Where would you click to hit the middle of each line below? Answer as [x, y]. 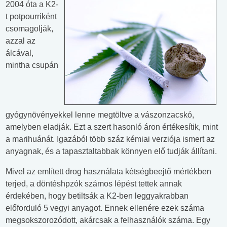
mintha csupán [32, 65]
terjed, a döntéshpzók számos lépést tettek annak [94, 184]
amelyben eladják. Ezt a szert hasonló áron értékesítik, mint [112, 127]
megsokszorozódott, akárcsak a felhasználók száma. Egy [108, 220]
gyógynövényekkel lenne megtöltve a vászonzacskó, [100, 115]
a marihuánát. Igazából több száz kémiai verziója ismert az [110, 139]
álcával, [20, 53]
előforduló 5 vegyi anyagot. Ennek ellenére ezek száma [105, 208]
